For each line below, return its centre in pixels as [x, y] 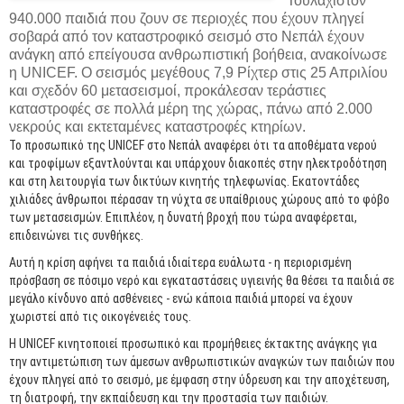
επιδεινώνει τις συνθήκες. [76, 235]
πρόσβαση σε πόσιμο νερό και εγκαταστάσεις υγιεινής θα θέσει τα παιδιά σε [202, 280]
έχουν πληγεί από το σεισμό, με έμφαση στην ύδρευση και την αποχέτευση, [199, 379]
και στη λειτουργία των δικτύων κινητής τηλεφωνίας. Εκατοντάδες [184, 181]
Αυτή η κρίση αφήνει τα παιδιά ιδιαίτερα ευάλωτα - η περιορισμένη [180, 262]
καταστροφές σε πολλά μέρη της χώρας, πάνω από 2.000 [191, 108]
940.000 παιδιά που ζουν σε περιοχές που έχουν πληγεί [187, 18]
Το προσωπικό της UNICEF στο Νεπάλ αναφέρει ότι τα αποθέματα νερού [193, 145]
